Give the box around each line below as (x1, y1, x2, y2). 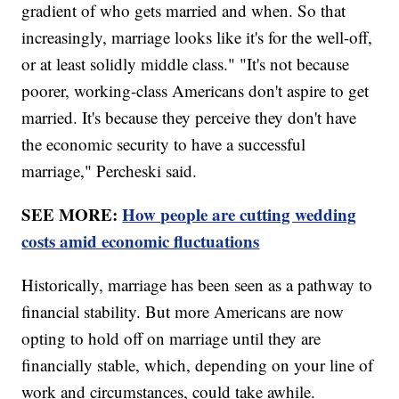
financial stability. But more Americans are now (21, 299, 345, 322)
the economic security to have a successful (21, 132, 306, 155)
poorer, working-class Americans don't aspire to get (21, 78, 370, 102)
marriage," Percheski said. (21, 159, 198, 182)
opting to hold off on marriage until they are (21, 326, 322, 349)
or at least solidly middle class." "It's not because (21, 52, 350, 75)
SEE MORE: (21, 201, 123, 226)
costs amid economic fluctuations (21, 228, 260, 253)
